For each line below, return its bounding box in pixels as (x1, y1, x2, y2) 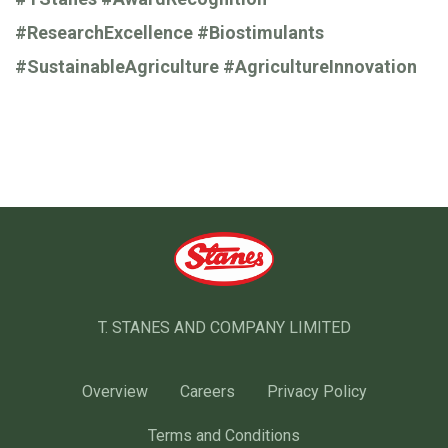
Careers (179, 382, 235, 402)
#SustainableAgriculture (15, 55, 219, 77)
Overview (81, 382, 148, 402)
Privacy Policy (266, 382, 367, 402)
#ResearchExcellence (15, 21, 193, 43)
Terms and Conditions (148, 426, 300, 446)
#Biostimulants (197, 21, 324, 43)
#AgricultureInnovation (223, 55, 417, 77)
